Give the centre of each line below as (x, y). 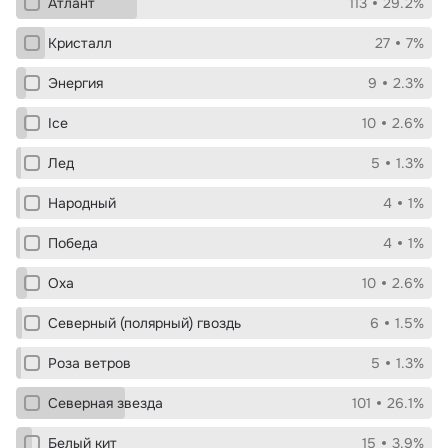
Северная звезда (105, 403)
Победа (73, 243)
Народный (82, 203)
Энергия (75, 83)
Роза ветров (89, 363)
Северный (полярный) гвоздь (144, 323)
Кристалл (80, 43)
